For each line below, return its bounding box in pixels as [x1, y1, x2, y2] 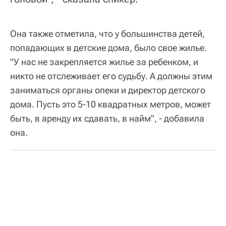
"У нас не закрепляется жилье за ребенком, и [10, 56, 198, 68]
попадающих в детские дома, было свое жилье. [10, 42, 207, 53]
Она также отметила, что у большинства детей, [10, 28, 205, 39]
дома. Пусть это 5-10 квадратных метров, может [10, 99, 211, 110]
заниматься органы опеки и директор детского [10, 85, 205, 96]
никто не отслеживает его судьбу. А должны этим [10, 71, 212, 82]
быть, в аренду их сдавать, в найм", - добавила [10, 113, 204, 124]
